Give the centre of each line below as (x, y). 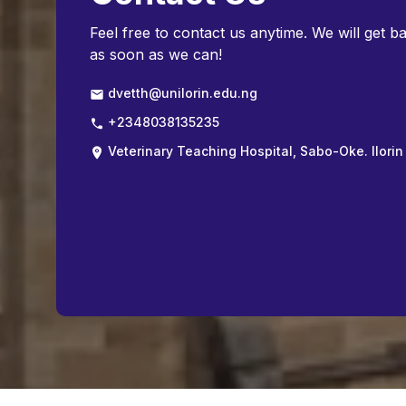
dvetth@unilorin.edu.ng (181, 93)
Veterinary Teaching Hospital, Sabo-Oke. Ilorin (254, 151)
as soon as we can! (156, 55)
